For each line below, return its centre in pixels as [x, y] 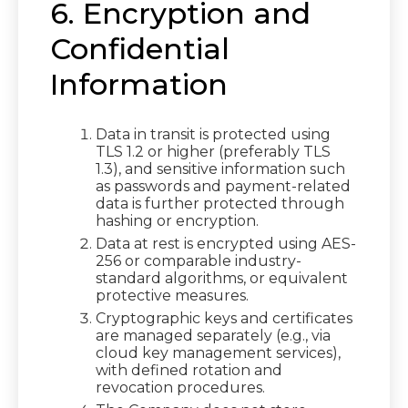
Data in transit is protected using [213, 134]
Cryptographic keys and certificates [224, 318]
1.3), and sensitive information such [220, 169]
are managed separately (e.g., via [213, 336]
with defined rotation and [189, 370]
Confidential [140, 49]
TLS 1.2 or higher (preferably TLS [213, 152]
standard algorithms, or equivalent [222, 278]
